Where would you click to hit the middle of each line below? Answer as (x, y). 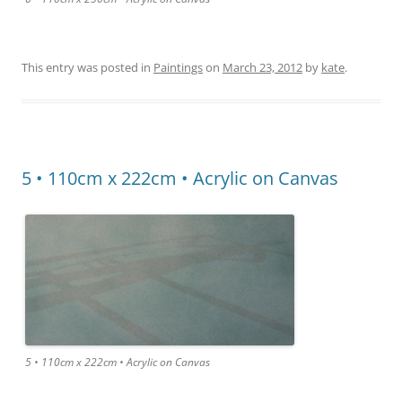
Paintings (178, 67)
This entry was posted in (87, 67)
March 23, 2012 (262, 67)
